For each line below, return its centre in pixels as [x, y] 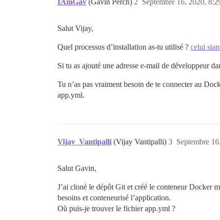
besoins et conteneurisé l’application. [114, 198]
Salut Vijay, [75, 28]
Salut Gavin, [77, 168]
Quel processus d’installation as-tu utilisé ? [124, 47]
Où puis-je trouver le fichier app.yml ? [116, 208]
